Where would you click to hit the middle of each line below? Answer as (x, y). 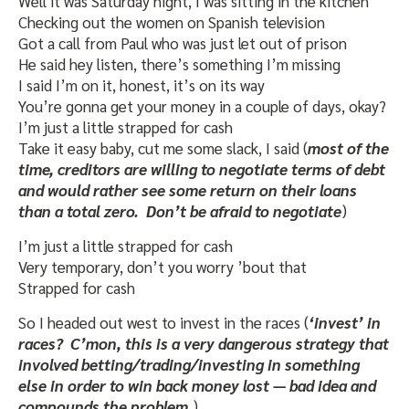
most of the (348, 148)
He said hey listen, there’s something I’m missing (179, 64)
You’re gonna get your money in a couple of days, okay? (202, 106)
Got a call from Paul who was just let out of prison (183, 43)
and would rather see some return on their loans (188, 190)
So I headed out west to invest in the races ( (163, 323)
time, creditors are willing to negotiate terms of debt (202, 169)
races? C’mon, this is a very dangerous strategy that (204, 344)
